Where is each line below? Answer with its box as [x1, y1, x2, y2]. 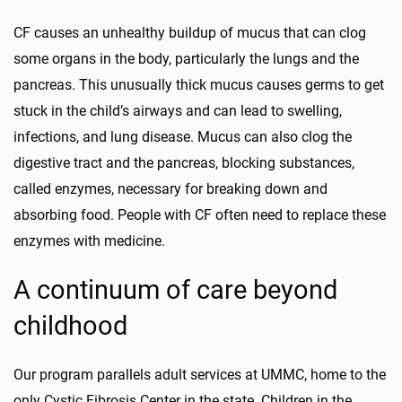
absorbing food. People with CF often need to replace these [13, 206, 386, 224]
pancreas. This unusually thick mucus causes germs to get [13, 76, 384, 94]
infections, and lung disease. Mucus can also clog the [13, 128, 352, 146]
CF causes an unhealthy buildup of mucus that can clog [13, 24, 366, 42]
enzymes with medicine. [13, 232, 165, 250]
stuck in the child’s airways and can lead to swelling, [13, 102, 342, 120]
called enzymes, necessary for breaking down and [13, 180, 328, 198]
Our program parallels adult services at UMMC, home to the [13, 366, 386, 384]
